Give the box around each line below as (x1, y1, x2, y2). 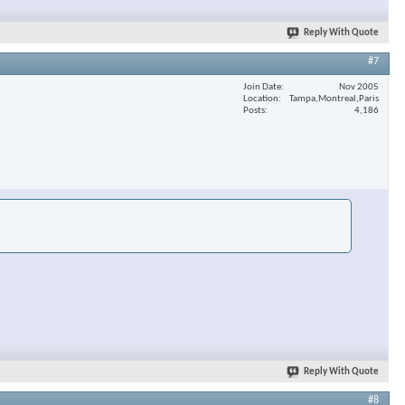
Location (243, 93, 278, 104)
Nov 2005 (339, 81, 379, 92)
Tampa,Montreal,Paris (289, 93, 379, 104)
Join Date (243, 81, 281, 92)
